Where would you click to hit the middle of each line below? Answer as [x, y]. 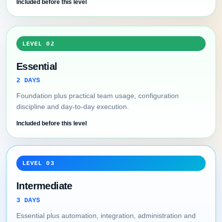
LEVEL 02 [38, 44]
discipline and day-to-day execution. [73, 107]
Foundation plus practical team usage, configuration [98, 96]
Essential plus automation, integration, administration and [106, 215]
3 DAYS [28, 200]
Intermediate [44, 186]
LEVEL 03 [38, 164]
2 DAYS [28, 81]
